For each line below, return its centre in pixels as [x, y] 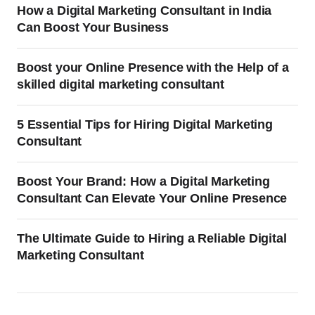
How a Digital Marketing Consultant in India [144, 11]
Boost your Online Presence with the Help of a [153, 68]
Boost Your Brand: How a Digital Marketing [143, 182]
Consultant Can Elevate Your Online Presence [152, 199]
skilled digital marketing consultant [121, 85]
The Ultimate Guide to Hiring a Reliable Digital [152, 239]
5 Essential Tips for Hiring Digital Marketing [145, 125]
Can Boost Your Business [93, 28]
